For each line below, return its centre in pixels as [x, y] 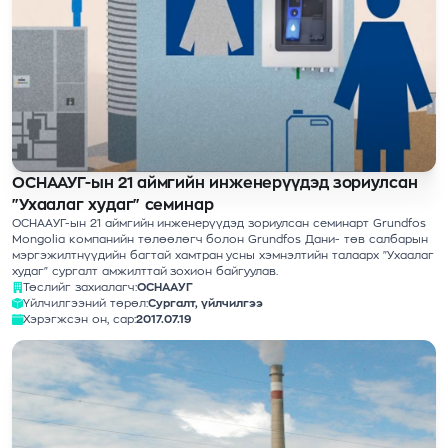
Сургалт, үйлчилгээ [205, 303]
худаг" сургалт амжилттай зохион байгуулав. [145, 271]
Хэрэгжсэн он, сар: [79, 319]
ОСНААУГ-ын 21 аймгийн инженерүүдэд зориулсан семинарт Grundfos [219, 223]
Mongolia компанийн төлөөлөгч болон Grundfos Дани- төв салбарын [220, 239]
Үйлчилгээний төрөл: [85, 303]
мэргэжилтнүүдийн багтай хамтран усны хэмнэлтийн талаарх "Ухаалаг [223, 255]
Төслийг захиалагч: [80, 287]
